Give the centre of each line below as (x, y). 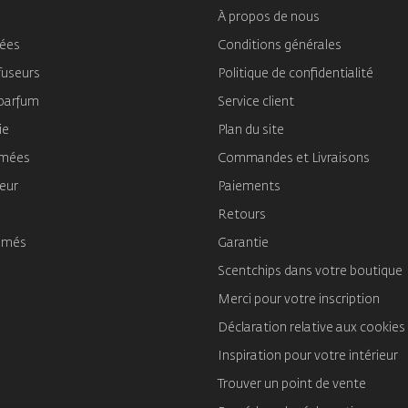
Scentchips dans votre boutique (310, 272)
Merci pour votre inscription (299, 300)
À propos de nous (269, 18)
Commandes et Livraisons (294, 159)
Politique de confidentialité (296, 74)
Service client (256, 102)
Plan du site (251, 131)
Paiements (249, 187)
